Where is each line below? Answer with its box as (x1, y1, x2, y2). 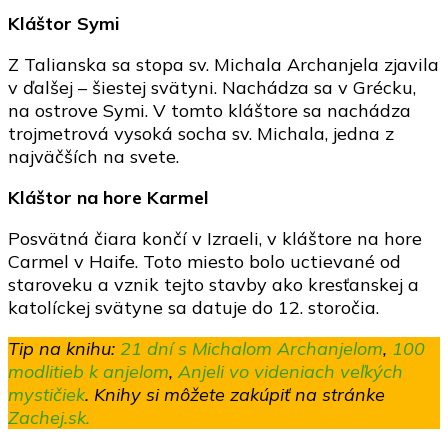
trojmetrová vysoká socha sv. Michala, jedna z (8, 122, 394, 146)
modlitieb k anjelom (8, 360, 169, 384)
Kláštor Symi (8, 12, 120, 36)
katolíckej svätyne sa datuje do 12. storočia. (8, 296, 379, 320)
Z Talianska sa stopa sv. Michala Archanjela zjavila (8, 53, 439, 77)
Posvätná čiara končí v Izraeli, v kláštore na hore (8, 227, 422, 251)
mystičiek (8, 383, 85, 407)
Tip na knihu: (8, 337, 115, 361)
